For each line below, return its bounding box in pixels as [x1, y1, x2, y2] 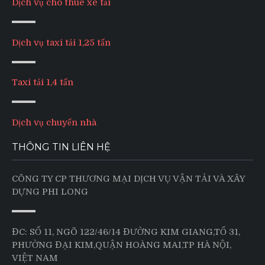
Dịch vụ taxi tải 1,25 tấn [12, 37, 111, 48]
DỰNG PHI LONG [12, 186, 88, 197]
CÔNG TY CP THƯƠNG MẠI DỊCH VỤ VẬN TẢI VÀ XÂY [12, 173, 245, 184]
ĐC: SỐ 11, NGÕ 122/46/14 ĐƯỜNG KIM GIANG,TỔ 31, [12, 227, 240, 238]
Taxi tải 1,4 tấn [12, 77, 73, 88]
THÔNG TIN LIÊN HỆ [12, 141, 111, 153]
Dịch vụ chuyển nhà [12, 117, 96, 128]
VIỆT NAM [12, 253, 58, 264]
